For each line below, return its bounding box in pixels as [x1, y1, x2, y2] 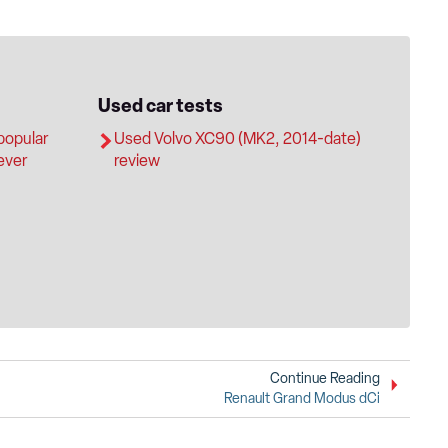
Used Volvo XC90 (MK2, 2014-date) [114, 129, 361, 149]
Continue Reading [270, 370, 380, 388]
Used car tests [98, 95, 223, 118]
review [114, 151, 160, 171]
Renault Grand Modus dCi [224, 390, 380, 408]
